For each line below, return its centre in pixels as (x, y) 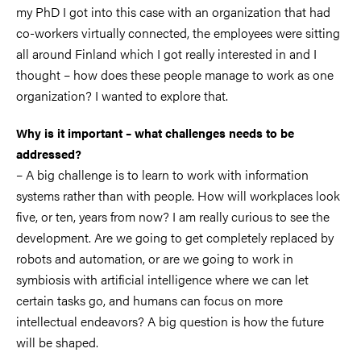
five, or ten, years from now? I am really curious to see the (173, 217)
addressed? (49, 154)
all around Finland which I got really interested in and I (166, 54)
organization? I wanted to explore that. (122, 96)
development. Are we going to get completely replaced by (175, 238)
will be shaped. (57, 342)
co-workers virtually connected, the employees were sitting (178, 33)
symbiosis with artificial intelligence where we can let (162, 280)
